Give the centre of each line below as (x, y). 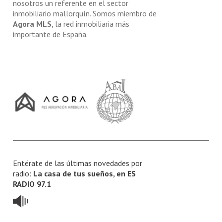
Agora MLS (32, 24)
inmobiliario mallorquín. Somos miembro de (85, 14)
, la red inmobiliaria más (91, 24)
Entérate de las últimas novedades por (78, 163)
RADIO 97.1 (32, 184)
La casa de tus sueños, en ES (85, 174)
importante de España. (51, 34)
